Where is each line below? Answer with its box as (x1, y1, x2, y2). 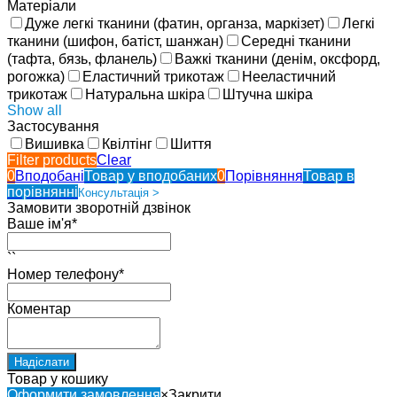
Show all (7, 102, 62, 118)
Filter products (7, 152, 97, 167)
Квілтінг (102, 136, 152, 152)
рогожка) (7, 68, 65, 84)
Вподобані (15, 167, 84, 183)
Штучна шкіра (222, 86, 313, 102)
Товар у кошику (7, 370, 108, 386)
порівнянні (7, 183, 78, 199)
